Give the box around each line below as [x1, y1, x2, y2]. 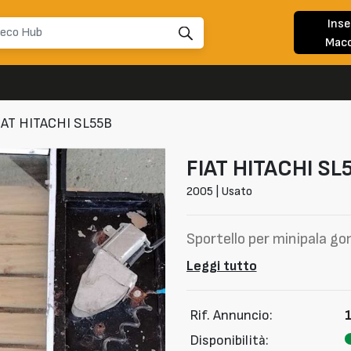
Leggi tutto [186, 258, 257, 275]
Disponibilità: [190, 331, 269, 349]
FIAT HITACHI [186, 154, 313, 183]
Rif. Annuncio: [190, 307, 273, 324]
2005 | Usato [186, 184, 252, 200]
